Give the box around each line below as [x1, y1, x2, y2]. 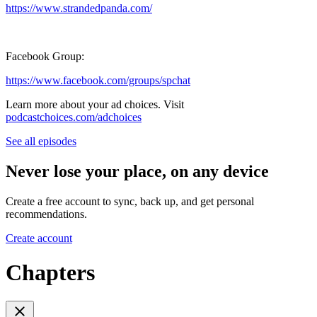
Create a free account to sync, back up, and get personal [6, 195, 254, 207]
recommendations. [6, 207, 87, 220]
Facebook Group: [6, 50, 84, 62]
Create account [6, 231, 72, 244]
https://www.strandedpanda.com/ [6, 1, 152, 14]
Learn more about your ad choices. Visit [6, 98, 184, 110]
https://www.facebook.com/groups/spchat [6, 74, 190, 86]
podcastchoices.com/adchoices [6, 110, 142, 123]
